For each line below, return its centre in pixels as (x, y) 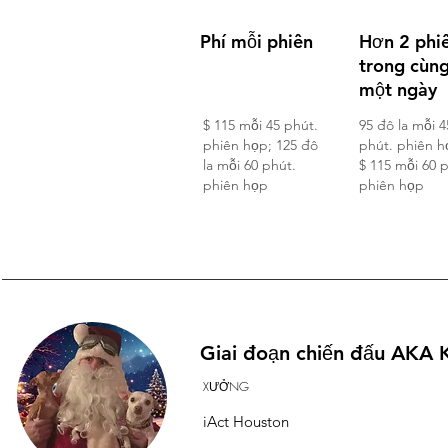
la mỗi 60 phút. (249, 165)
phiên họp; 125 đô (260, 145)
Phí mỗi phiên (256, 41)
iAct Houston (246, 421)
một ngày (398, 89)
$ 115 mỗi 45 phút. (260, 125)
